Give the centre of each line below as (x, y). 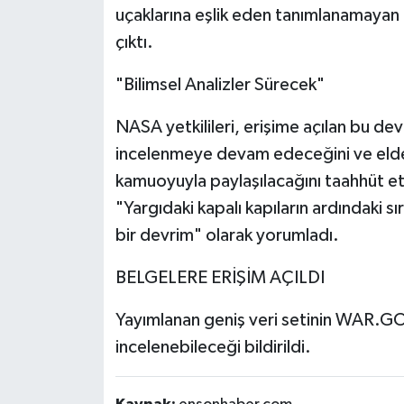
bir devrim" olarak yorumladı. (227, 235)
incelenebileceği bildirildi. (213, 347)
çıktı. (134, 42)
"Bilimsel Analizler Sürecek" (220, 84)
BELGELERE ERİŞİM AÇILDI (220, 277)
